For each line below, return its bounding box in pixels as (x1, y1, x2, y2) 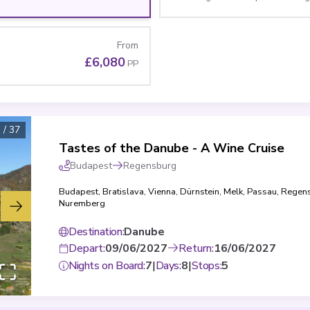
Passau (247, 185, 277, 198)
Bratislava (102, 185, 144, 198)
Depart (69, 241, 103, 257)
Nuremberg (59, 197, 105, 210)
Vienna (148, 185, 176, 198)
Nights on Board (69, 257, 143, 273)
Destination (69, 224, 122, 239)
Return (179, 241, 212, 257)
